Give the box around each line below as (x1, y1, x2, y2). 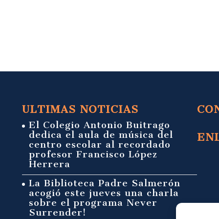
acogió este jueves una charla (28, 187, 179, 198)
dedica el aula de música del (28, 129, 173, 140)
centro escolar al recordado (28, 138, 171, 150)
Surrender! (28, 206, 87, 218)
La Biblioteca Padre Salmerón (28, 177, 180, 189)
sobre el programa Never (28, 197, 157, 208)
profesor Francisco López (28, 148, 157, 160)
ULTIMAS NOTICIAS (22, 103, 138, 115)
